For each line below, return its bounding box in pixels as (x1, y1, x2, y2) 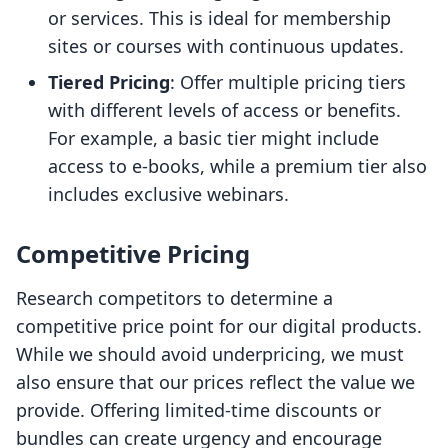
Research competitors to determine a (16, 286, 333, 311)
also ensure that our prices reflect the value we (16, 370, 415, 395)
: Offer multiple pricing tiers (170, 70, 406, 95)
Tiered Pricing (48, 70, 170, 95)
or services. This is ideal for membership (48, 6, 391, 31)
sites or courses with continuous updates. (48, 34, 404, 59)
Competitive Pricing (16, 237, 250, 271)
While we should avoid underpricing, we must (16, 342, 404, 367)
